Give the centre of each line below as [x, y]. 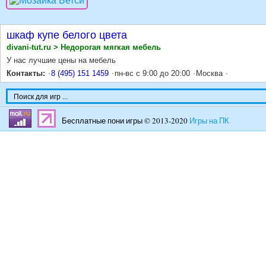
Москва [209, 73]
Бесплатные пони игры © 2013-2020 [126, 121]
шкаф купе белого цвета [67, 35]
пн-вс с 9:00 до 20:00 [152, 73]
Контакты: [26, 73]
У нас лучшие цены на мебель [61, 60]
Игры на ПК [209, 121]
